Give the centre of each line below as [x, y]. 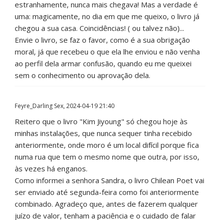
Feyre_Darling [34, 106]
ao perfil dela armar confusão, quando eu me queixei [103, 64]
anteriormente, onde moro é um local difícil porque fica [107, 145]
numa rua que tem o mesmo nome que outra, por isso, [107, 157]
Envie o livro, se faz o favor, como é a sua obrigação [102, 40]
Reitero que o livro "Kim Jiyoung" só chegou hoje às [101, 122]
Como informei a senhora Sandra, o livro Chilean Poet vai [110, 180]
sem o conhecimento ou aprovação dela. [82, 75]
